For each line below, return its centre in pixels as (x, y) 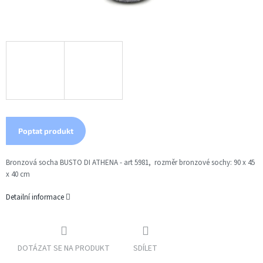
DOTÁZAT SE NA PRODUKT (64, 249)
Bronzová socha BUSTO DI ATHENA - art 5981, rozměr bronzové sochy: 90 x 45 (130, 163)
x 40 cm (18, 175)
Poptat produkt (46, 131)
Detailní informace (35, 198)
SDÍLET (145, 249)
